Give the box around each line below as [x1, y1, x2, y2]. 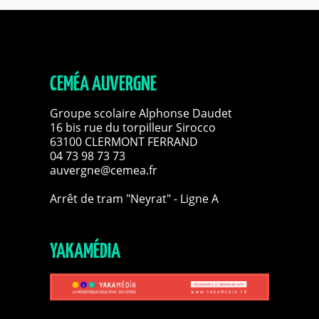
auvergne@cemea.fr [49, 162, 157, 178]
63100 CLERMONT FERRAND [49, 134, 198, 150]
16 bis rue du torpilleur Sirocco [49, 120, 216, 135]
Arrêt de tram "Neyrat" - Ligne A [49, 191, 219, 206]
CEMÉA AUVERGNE [49, 75, 157, 95]
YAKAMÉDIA [49, 242, 120, 262]
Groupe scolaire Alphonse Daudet [49, 105, 232, 121]
